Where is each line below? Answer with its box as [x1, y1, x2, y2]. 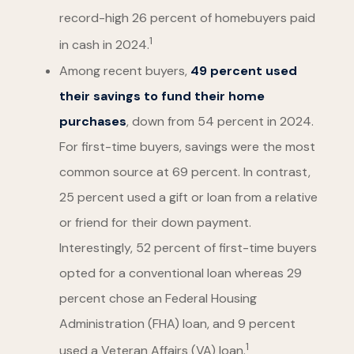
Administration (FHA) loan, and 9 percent [59, 314, 296, 332]
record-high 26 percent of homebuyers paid [59, 9, 315, 27]
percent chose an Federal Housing [59, 289, 257, 307]
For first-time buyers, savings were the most [59, 137, 315, 155]
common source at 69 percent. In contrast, [59, 163, 311, 180]
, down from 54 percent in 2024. [126, 112, 314, 130]
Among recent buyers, [59, 62, 190, 79]
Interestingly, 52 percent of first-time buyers [59, 239, 317, 256]
